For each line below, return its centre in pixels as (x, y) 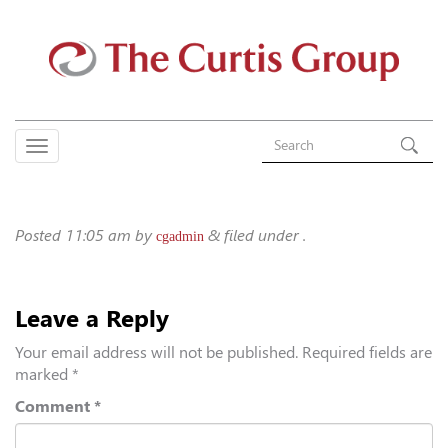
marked (43, 374)
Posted (40, 235)
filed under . (263, 235)
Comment (54, 406)
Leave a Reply (92, 318)
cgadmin (180, 236)
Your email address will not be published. (156, 352)
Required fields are (367, 352)
